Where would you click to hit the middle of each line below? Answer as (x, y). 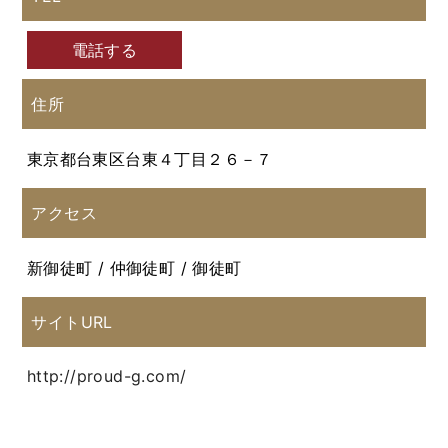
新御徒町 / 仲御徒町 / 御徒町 (134, 267)
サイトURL (72, 321)
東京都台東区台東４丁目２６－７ (149, 158)
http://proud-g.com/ (106, 376)
